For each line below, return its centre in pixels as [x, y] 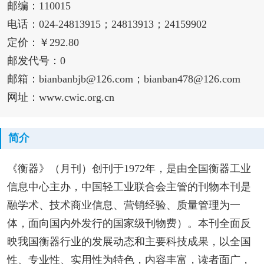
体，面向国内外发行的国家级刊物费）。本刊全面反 [129, 223]
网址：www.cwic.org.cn [60, 98]
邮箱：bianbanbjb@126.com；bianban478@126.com [123, 79]
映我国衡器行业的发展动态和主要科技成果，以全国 [129, 241]
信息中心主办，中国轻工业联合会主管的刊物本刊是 [129, 187]
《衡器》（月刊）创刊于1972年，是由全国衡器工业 [129, 168]
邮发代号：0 [36, 61]
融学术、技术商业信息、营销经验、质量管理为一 [123, 205]
